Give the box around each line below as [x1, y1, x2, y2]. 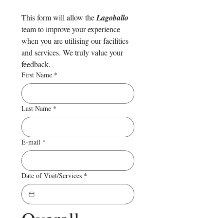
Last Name [21, 103, 51, 113]
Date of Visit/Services [21, 170, 82, 180]
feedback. [21, 58, 51, 69]
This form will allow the [21, 12, 96, 22]
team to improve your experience [21, 23, 120, 34]
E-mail [21, 137, 40, 146]
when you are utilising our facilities [21, 35, 128, 46]
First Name [21, 70, 52, 79]
